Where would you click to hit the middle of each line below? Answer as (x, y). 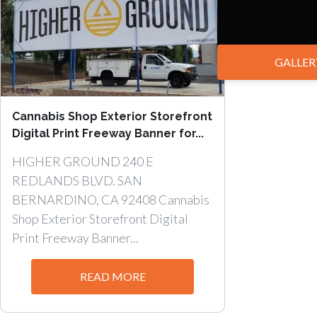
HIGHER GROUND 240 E (83, 161)
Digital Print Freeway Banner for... (108, 133)
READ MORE (113, 276)
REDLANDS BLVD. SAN (77, 180)
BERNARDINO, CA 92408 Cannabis (111, 200)
